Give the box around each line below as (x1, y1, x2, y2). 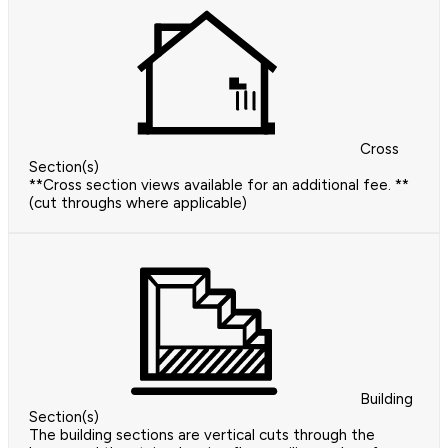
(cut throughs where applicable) (29, 194, 247, 212)
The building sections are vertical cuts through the (29, 426, 375, 444)
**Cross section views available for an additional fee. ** (29, 176, 409, 194)
